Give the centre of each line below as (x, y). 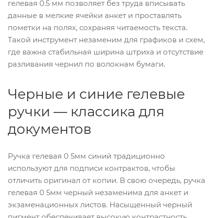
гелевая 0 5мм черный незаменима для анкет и (98, 192)
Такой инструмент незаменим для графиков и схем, (106, 39)
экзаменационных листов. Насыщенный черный (100, 204)
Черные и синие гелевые (96, 94)
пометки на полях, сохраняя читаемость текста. (98, 27)
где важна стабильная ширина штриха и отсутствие (106, 52)
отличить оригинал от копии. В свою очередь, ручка (107, 180)
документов (50, 129)
